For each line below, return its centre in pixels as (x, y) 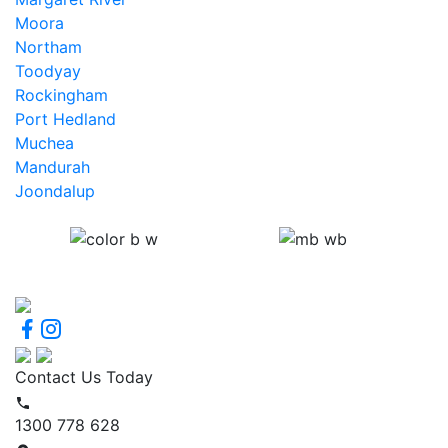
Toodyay (48, 70)
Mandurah (52, 166)
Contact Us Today (84, 377)
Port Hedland (65, 118)
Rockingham (61, 94)
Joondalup (55, 190)
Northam (48, 46)
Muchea (44, 142)
